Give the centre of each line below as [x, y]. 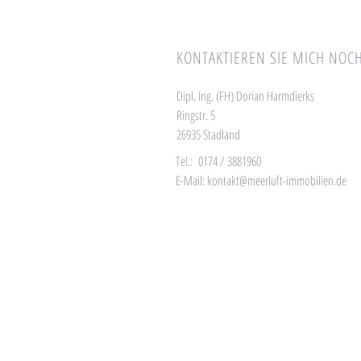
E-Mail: [191, 180]
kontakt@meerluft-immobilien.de [277, 180]
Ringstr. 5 [196, 115]
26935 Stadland [208, 135]
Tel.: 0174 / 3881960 [218, 161]
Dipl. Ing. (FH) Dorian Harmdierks [245, 96]
